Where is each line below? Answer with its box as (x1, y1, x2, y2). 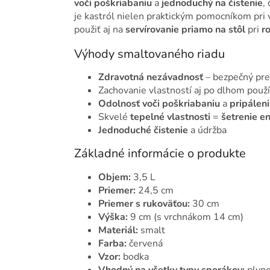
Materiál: (98, 223, 138, 237)
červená (127, 236, 163, 250)
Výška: (98, 210, 128, 224)
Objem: (98, 170, 131, 184)
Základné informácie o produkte (74, 145, 246, 162)
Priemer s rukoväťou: (98, 196, 190, 210)
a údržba (188, 124, 227, 137)
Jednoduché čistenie (98, 124, 188, 137)
